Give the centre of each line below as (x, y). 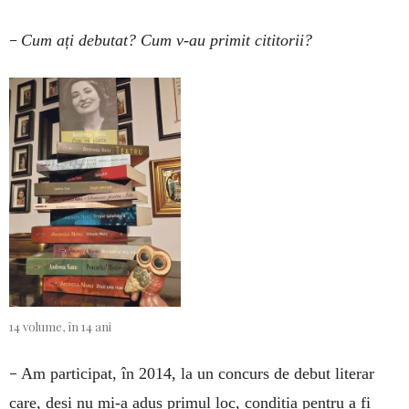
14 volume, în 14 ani (60, 326)
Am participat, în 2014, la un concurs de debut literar (198, 373)
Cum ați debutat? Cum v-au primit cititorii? (167, 41)
